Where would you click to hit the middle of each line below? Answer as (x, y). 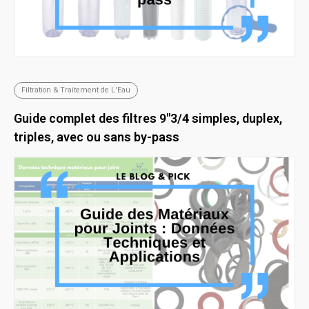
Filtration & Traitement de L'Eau (76, 90)
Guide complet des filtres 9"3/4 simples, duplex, (148, 119)
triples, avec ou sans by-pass (97, 137)
